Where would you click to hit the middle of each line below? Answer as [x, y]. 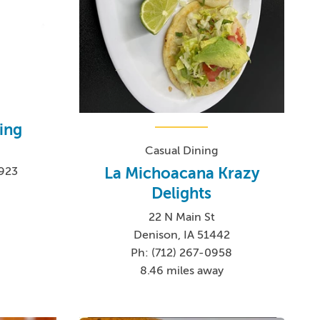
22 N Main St [181, 217]
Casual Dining [182, 151]
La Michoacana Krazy [181, 174]
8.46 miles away [181, 271]
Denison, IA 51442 [181, 235]
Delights [182, 194]
